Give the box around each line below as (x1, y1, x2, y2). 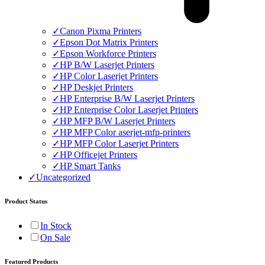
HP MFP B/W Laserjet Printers (60, 116, 175, 126)
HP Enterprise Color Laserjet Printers (60, 105, 198, 115)
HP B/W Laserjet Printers (60, 60, 154, 70)
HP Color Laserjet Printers (60, 71, 158, 81)
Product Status (5, 197, 47, 205)
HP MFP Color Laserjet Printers (60, 138, 179, 148)
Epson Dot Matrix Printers (60, 37, 158, 47)
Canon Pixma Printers (60, 26, 141, 36)
